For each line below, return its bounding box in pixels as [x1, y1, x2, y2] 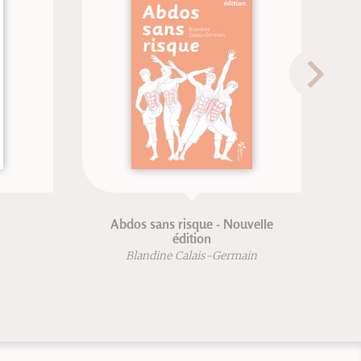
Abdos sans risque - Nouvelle [110, 215, 273, 232]
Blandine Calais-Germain [126, 249, 258, 263]
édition [172, 230, 211, 247]
